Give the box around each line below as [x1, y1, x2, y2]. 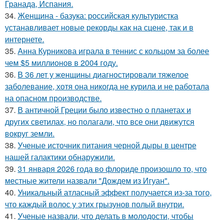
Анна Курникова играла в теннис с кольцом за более [18, 45, 209, 57]
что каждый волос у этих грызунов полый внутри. [5, 198, 184, 210]
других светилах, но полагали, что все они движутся [5, 116, 194, 128]
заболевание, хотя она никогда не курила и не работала [5, 81, 209, 92]
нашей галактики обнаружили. [5, 151, 115, 163]
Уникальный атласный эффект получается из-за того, [18, 187, 212, 198]
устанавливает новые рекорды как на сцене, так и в [5, 22, 193, 33]
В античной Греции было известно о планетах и [18, 104, 191, 116]
